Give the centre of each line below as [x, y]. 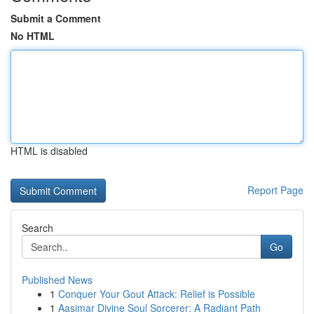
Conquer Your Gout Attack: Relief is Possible [157, 294]
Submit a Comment [56, 18]
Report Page [275, 190]
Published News [57, 280]
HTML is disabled [49, 151]
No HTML [33, 36]
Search [37, 228]
